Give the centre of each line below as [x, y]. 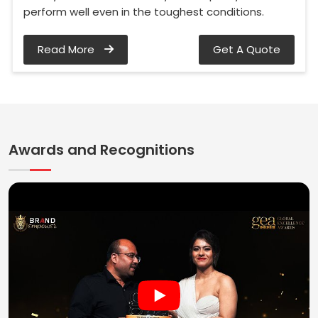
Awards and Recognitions [102, 150]
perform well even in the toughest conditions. [144, 12]
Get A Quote [247, 50]
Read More [67, 50]
